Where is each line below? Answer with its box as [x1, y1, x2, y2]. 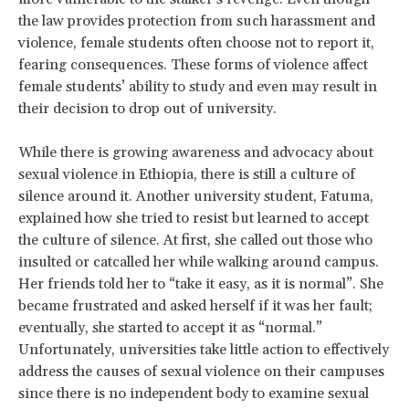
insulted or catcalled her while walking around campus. [18, 252, 379, 271]
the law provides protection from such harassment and [18, 11, 375, 30]
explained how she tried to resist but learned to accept [18, 208, 369, 227]
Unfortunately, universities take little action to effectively [18, 340, 389, 359]
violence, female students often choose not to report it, [18, 33, 374, 52]
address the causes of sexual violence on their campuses [18, 362, 384, 381]
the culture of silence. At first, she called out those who [18, 230, 372, 249]
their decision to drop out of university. [18, 99, 277, 118]
